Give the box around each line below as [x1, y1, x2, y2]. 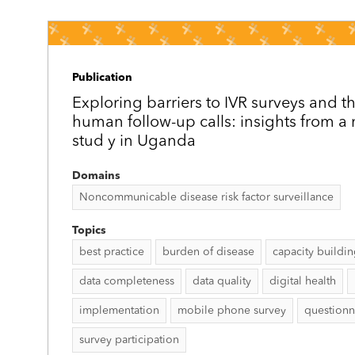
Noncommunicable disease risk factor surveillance [79, 192, 334, 203]
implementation [79, 305, 159, 316]
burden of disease [162, 246, 254, 258]
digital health [269, 276, 336, 287]
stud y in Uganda [72, 134, 196, 150]
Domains [72, 170, 120, 181]
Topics [72, 225, 106, 236]
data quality [193, 276, 251, 287]
